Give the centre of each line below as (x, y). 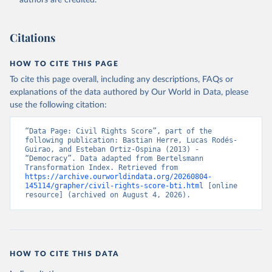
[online (220, 186)
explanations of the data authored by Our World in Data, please (129, 92)
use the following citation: (58, 105)
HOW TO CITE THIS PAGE (64, 64)
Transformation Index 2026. (80, 15)
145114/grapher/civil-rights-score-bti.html (114, 186)
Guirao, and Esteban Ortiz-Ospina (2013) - (112, 149)
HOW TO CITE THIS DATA (65, 254)
